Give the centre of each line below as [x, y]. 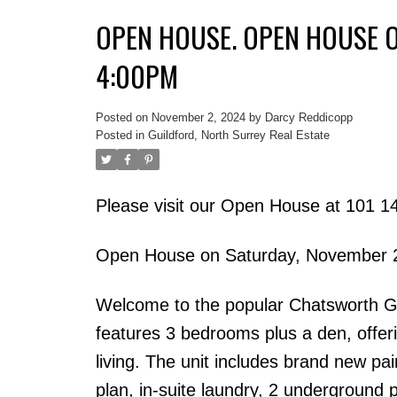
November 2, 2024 [198, 117]
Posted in [120, 135]
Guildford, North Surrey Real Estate [238, 135]
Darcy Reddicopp [308, 117]
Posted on [123, 117]
